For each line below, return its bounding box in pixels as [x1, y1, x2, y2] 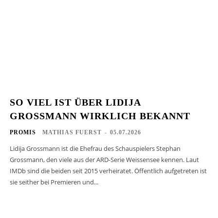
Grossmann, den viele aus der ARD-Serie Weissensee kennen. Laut [10, 155, 199, 164]
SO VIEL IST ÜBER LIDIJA [10, 96, 141, 108]
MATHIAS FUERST [42, 128, 102, 136]
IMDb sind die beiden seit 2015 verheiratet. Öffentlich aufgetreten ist [10, 166, 207, 175]
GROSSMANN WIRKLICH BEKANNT [10, 110, 190, 121]
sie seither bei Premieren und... [10, 177, 98, 186]
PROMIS [10, 128, 36, 136]
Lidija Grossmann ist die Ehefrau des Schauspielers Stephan [10, 144, 181, 153]
